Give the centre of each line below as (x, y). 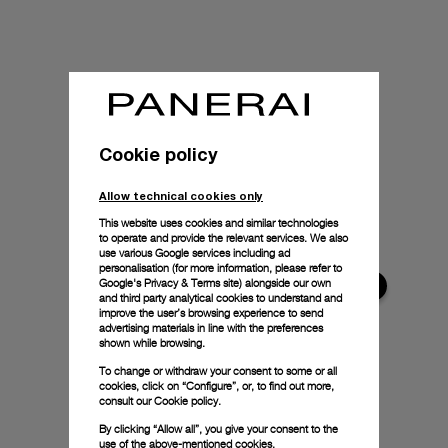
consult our (126, 400)
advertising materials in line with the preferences (211, 327)
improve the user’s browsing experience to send (211, 312)
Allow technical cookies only (181, 195)
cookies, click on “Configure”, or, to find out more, (216, 385)
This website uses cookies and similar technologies (218, 222)
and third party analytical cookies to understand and (220, 297)
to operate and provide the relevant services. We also (223, 237)
